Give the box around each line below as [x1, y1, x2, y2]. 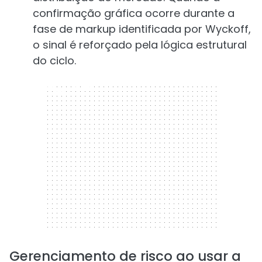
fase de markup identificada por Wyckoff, [33, 22, 251, 36]
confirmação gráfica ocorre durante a [33, 6, 235, 20]
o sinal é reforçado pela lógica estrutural [33, 37, 247, 52]
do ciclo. [33, 53, 76, 68]
